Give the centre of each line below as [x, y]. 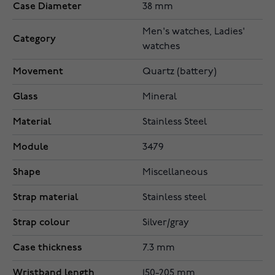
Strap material [45, 198]
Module [31, 147]
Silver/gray [166, 223]
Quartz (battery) [180, 72]
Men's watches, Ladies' [194, 32]
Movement [38, 72]
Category [34, 39]
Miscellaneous [175, 173]
